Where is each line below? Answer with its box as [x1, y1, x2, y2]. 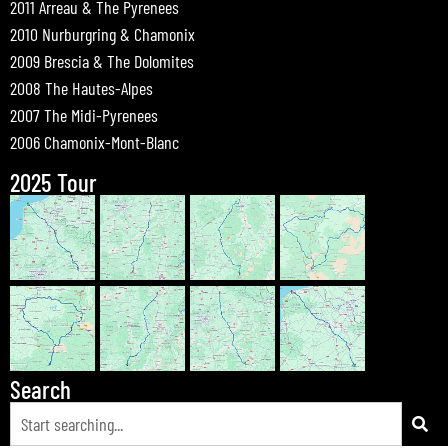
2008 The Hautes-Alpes [10, 76, 153, 99]
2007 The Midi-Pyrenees [10, 103, 158, 126]
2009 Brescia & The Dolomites [10, 49, 194, 72]
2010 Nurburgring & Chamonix [10, 22, 195, 45]
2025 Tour [10, 167, 97, 198]
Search [10, 374, 71, 405]
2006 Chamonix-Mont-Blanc [10, 130, 179, 153]
